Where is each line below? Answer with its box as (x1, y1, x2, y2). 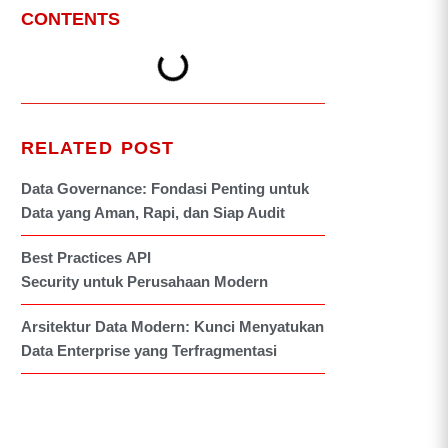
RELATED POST (20, 138, 175, 158)
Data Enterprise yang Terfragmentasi (20, 342, 277, 359)
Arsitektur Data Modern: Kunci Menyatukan (20, 318, 324, 335)
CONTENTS (20, 9, 120, 29)
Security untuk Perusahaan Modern (20, 273, 268, 290)
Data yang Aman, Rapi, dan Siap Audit (20, 204, 285, 221)
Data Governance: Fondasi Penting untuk (20, 180, 309, 197)
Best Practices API (20, 249, 151, 266)
